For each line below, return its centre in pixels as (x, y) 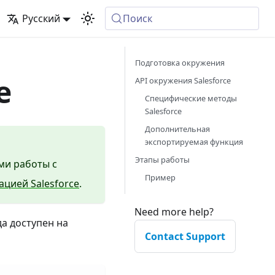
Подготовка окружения (180, 63)
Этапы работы (162, 160)
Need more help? (174, 212)
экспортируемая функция (194, 142)
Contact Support (185, 236)
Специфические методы (191, 98)
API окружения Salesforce (183, 80)
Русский (41, 18)
